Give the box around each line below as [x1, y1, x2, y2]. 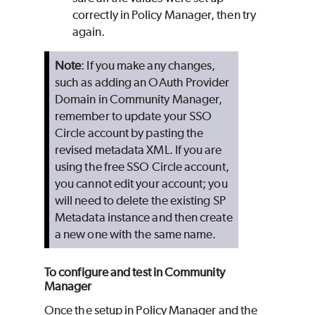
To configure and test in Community [44, 265, 225, 280]
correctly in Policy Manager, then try [72, 8, 256, 22]
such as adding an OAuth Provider [55, 75, 230, 90]
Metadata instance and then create [55, 210, 233, 225]
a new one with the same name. [55, 227, 217, 242]
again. [72, 25, 105, 39]
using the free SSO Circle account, [55, 160, 229, 174]
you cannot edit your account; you [55, 176, 228, 191]
